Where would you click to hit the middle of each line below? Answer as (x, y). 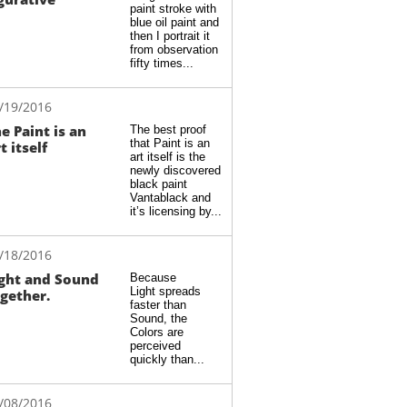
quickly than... (167, 359)
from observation (174, 50)
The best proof (168, 129)
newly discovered (175, 170)
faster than (158, 305)
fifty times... (162, 63)
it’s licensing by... (176, 211)
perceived (155, 346)
